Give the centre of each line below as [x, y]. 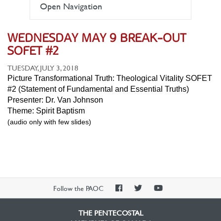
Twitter [153, 207]
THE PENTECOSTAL [110, 213]
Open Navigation [71, 6]
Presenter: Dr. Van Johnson [55, 100]
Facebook [138, 207]
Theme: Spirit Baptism [46, 111]
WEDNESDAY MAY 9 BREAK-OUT [97, 38]
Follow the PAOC [79, 188]
